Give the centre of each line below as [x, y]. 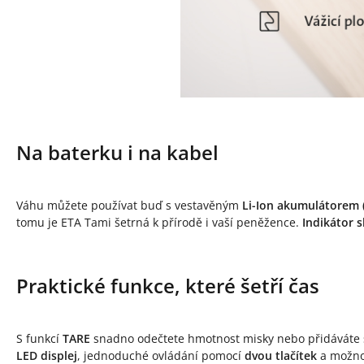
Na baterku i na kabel [117, 153]
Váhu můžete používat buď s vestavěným [129, 206]
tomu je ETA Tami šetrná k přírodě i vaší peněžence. [159, 223]
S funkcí [39, 339]
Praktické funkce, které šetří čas [168, 286]
